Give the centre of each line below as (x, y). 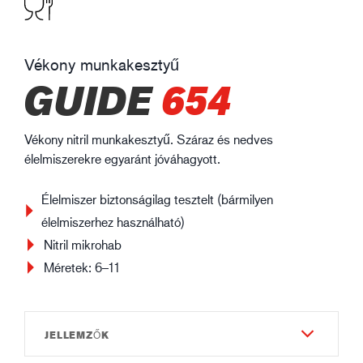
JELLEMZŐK (77, 335)
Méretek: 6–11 (82, 267)
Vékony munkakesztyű (102, 65)
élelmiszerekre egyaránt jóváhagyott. (122, 159)
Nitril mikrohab (83, 245)
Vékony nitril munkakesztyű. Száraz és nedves (149, 139)
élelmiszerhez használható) (113, 222)
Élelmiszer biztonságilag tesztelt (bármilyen (157, 199)
